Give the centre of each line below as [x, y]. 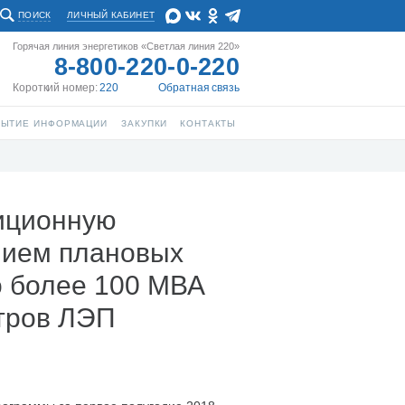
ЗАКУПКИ [145, 123]
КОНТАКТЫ [208, 123]
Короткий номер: [57, 88]
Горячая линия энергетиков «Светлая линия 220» [126, 46]
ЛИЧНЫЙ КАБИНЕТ [111, 15]
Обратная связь [199, 88]
